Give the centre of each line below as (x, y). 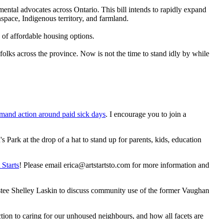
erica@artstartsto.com (97, 165)
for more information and (170, 165)
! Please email (41, 165)
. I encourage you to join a (146, 114)
